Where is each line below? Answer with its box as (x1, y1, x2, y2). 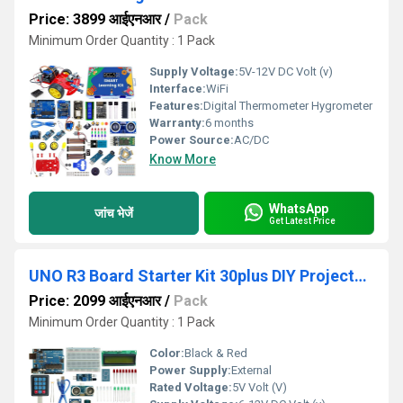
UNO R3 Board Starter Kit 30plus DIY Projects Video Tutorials (354, 266, 367, 285)
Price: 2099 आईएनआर (29, 292, 161, 309)
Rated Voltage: (149, 381, 232, 394)
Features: (149, 99, 203, 112)
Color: (149, 346, 184, 360)
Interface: (149, 82, 206, 95)
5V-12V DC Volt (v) (238, 65, 333, 78)
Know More (149, 152, 216, 166)
